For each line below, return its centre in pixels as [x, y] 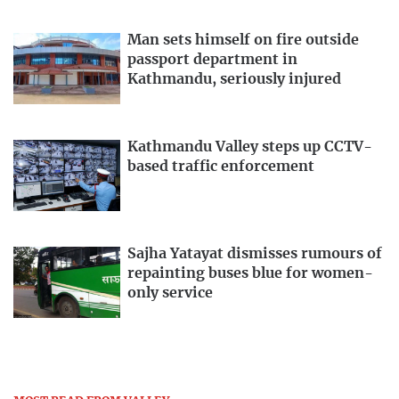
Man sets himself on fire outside [243, 41]
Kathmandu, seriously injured [234, 80]
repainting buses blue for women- [250, 274]
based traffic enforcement [221, 167]
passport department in [212, 60]
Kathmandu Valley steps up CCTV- [250, 147]
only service [170, 293]
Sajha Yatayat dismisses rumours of [255, 254]
